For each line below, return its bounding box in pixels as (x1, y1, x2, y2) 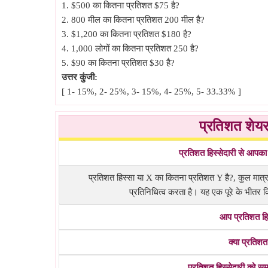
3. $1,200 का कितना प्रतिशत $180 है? (62, 29, 191, 39)
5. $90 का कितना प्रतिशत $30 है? (62, 58, 175, 68)
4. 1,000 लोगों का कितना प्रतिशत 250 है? (62, 44, 199, 53)
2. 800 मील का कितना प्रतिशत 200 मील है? (62, 15, 205, 25)
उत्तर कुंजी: (62, 72, 98, 82)
